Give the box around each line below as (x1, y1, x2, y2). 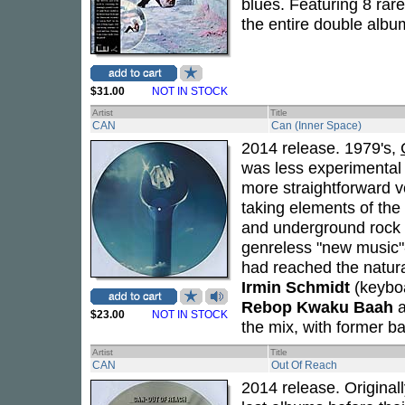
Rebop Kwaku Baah (241, 297, 393, 316)
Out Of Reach (271, 359, 337, 372)
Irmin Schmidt (241, 278, 350, 297)
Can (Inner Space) (271, 119, 362, 132)
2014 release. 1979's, (241, 138, 400, 157)
